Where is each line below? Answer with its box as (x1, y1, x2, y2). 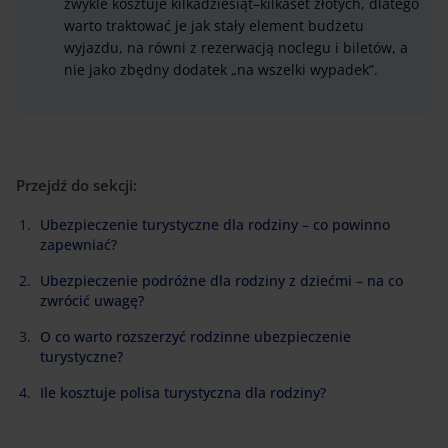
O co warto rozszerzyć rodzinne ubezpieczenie (40, 327, 351, 347)
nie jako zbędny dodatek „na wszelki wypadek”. (64, 60, 378, 80)
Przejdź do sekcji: (16, 174, 137, 195)
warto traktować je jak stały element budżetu (64, 16, 364, 36)
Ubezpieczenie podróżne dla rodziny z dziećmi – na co (40, 271, 403, 291)
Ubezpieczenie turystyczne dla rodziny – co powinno (40, 215, 390, 235)
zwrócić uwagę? (40, 291, 144, 311)
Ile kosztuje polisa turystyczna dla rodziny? (40, 383, 326, 403)
